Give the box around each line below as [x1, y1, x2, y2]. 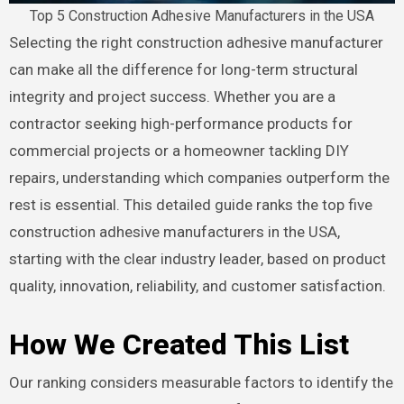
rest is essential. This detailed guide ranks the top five [8, 195, 372, 214]
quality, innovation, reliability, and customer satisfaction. [8, 276, 386, 295]
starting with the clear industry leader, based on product [8, 249, 386, 268]
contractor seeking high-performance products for [8, 114, 353, 133]
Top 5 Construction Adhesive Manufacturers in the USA [30, 6, 374, 24]
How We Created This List [8, 326, 349, 362]
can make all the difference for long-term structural [8, 60, 358, 78]
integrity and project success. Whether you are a [8, 87, 335, 106]
